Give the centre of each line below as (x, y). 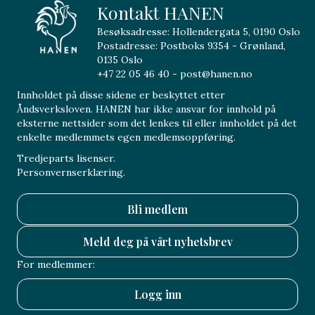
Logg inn (157, 294)
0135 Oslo (120, 59)
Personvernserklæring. (71, 172)
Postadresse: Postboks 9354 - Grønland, (192, 45)
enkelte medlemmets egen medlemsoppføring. (126, 137)
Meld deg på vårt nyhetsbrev (157, 241)
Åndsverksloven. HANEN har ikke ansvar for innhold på (146, 109)
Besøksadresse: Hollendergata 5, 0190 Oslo (199, 31)
